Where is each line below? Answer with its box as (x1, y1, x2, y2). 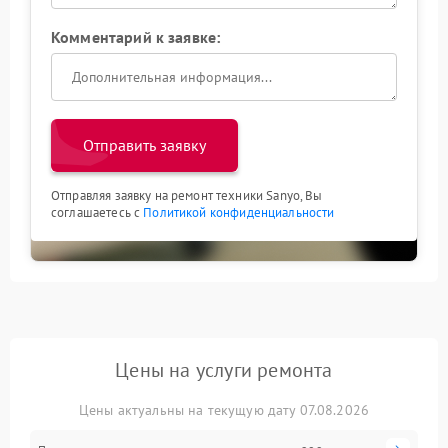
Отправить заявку (83, 135, 206, 155)
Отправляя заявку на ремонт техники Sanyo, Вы (51, 187, 323, 204)
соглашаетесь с (51, 204, 144, 221)
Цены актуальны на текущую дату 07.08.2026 (78, 401, 370, 419)
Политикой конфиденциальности (143, 204, 335, 221)
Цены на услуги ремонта (115, 357, 333, 383)
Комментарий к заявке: (51, 27, 221, 47)
